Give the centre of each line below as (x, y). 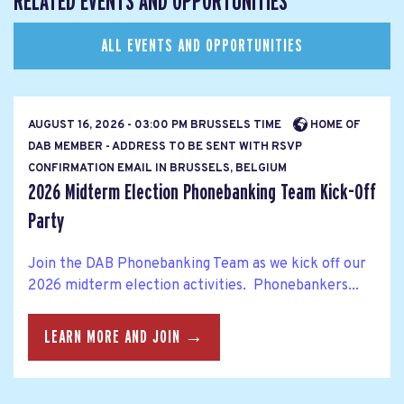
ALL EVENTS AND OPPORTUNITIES (202, 46)
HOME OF (334, 125)
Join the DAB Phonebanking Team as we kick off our (197, 264)
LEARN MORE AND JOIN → (124, 338)
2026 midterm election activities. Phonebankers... (193, 285)
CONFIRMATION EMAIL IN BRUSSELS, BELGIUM (157, 168)
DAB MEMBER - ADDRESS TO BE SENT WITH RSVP (165, 147)
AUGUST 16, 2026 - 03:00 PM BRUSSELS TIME (156, 125)
